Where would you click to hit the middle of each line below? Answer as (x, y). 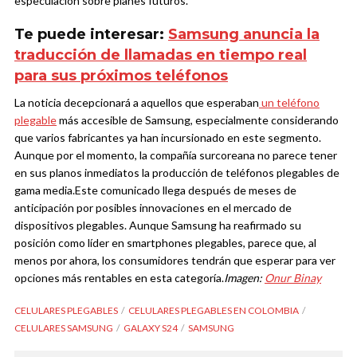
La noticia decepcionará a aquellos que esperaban (137, 103)
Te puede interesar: (91, 35)
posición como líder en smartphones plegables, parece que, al (165, 243)
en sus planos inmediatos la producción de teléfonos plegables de (177, 173)
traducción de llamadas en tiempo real (161, 55)
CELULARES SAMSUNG (64, 328)
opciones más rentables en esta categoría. (119, 278)
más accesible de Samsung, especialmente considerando (198, 120)
